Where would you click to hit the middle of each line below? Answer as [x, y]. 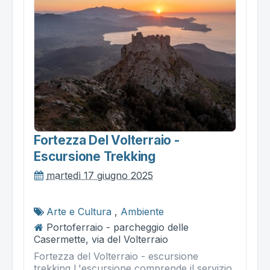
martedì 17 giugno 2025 [100, 175]
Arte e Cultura [79, 211]
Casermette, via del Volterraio [101, 239]
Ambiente [142, 211]
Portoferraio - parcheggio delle [118, 227]
